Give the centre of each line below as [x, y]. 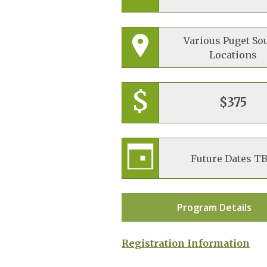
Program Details [215, 207]
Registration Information [186, 243]
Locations [233, 55]
